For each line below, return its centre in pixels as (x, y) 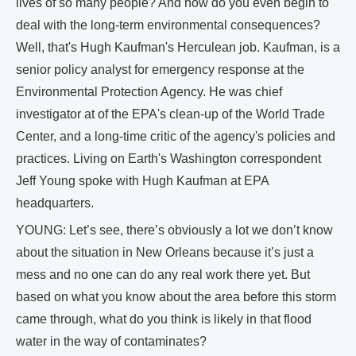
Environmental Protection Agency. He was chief (149, 92)
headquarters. (55, 203)
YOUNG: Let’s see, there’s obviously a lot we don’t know (174, 230)
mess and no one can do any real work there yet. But (163, 275)
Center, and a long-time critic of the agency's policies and (176, 136)
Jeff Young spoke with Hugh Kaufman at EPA (142, 181)
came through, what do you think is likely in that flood (164, 319)
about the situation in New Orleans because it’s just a (165, 252)
